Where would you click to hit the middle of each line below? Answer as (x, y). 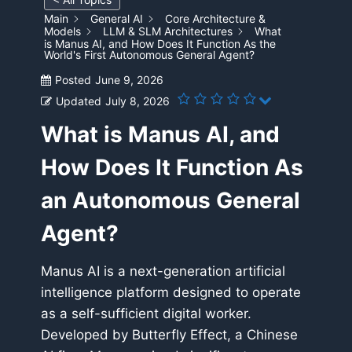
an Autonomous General (170, 201)
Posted (73, 80)
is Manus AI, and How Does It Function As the (160, 44)
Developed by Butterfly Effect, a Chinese (169, 335)
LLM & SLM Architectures (168, 31)
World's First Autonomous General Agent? (149, 55)
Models (62, 31)
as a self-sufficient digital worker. (146, 314)
